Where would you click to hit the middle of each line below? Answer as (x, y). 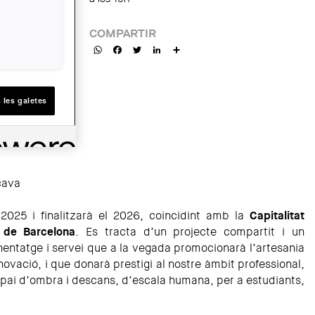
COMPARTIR (123, 33)
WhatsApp (128, 49)
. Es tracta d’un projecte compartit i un (190, 232)
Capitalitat (277, 216)
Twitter (159, 49)
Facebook (146, 49)
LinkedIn (182, 49)
